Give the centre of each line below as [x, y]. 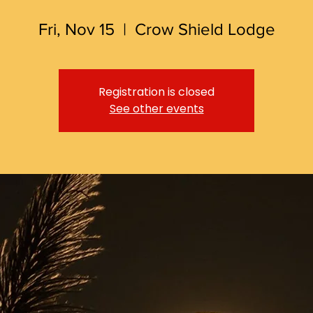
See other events [156, 109]
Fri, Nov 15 [76, 29]
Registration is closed [156, 92]
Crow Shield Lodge [205, 29]
